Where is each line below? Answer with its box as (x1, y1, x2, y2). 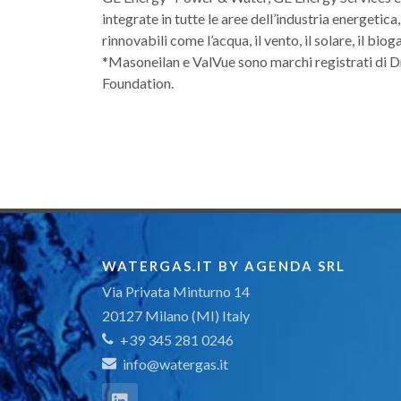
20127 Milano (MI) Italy (102, 307, 250, 324)
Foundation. (102, 74, 174, 91)
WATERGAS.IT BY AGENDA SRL (102, 258, 346, 274)
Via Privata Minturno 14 (102, 283, 250, 300)
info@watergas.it (123, 355, 228, 372)
